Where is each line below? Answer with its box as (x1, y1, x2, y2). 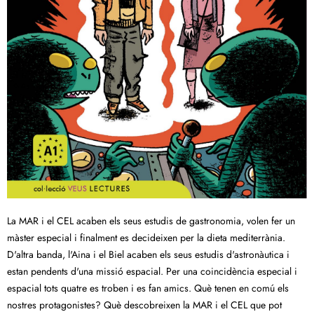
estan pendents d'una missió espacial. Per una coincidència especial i (7, 264, 297, 279)
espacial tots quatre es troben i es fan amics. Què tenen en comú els (7, 281, 289, 296)
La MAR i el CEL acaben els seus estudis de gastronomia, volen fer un (7, 214, 295, 228)
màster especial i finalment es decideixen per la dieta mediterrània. (7, 231, 285, 245)
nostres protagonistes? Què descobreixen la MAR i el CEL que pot (7, 298, 282, 313)
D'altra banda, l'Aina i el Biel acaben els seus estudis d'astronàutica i (7, 247, 289, 262)
